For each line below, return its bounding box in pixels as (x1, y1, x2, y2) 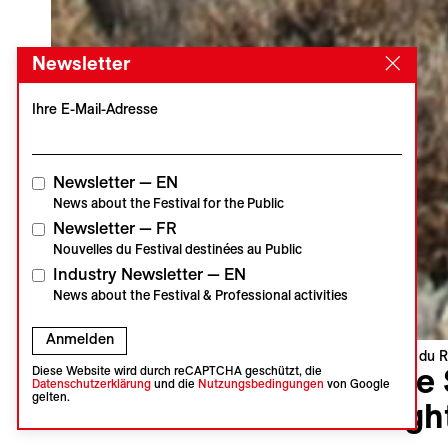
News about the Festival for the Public (53, 196, 284, 211)
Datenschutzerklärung (31, 376, 151, 390)
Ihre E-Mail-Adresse (31, 100, 158, 117)
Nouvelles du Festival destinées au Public (53, 242, 302, 257)
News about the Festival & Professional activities (53, 288, 348, 303)
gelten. (31, 389, 70, 403)
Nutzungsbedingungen (197, 376, 324, 390)
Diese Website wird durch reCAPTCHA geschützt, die (31, 363, 322, 377)
